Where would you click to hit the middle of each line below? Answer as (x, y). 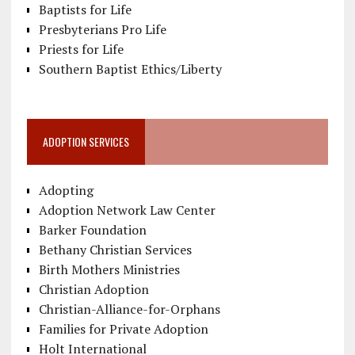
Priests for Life (81, 50)
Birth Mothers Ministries (109, 270)
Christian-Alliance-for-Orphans (129, 309)
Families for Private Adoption (123, 329)
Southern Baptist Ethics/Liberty (130, 69)
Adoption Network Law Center (127, 210)
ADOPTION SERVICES (86, 142)
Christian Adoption (94, 290)
